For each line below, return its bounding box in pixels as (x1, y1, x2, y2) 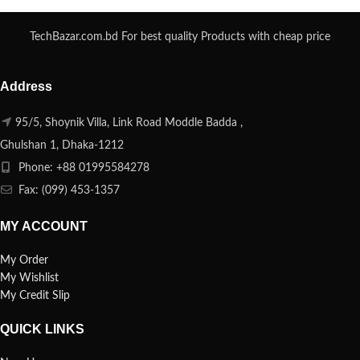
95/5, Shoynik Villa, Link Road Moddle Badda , (15, 117, 243, 129)
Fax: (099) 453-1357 (15, 184, 120, 196)
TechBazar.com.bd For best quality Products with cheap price (30, 31, 330, 43)
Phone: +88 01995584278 (15, 162, 149, 174)
